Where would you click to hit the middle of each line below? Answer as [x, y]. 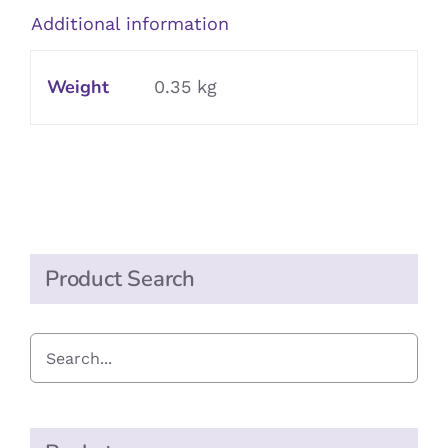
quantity [126, 45]
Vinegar [122, 13]
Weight [77, 87]
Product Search [120, 279]
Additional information [130, 23]
